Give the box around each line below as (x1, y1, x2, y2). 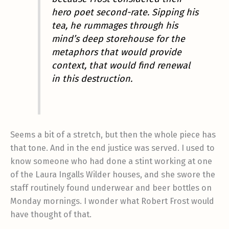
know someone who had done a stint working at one (10, 156, 212, 167)
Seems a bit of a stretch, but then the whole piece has (10, 130, 216, 140)
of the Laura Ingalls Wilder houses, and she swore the (10, 170, 215, 180)
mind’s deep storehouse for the (51, 33, 185, 44)
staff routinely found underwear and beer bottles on (10, 183, 212, 193)
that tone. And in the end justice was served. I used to (10, 143, 215, 153)
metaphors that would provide (51, 46, 181, 58)
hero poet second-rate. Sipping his (51, 6, 198, 18)
